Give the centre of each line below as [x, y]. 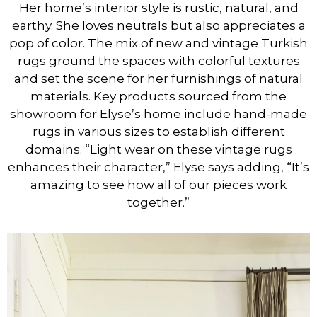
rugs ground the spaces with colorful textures [158, 61]
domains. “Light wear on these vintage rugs [158, 150]
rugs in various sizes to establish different [158, 132]
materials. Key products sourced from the [158, 97]
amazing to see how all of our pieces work [158, 185]
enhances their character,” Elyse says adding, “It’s [158, 167]
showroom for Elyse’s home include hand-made [158, 114]
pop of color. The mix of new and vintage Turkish [158, 44]
